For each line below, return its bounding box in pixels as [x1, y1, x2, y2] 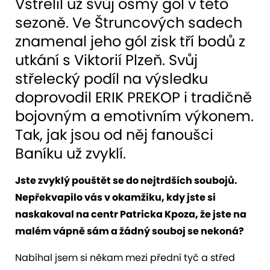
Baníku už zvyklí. [15, 143, 126, 163]
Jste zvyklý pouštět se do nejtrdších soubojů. [15, 173, 237, 187]
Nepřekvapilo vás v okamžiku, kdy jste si [15, 190, 216, 204]
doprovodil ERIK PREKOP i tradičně [15, 87, 252, 107]
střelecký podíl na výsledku [15, 68, 208, 89]
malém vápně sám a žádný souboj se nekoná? [15, 224, 244, 238]
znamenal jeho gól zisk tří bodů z [15, 31, 245, 51]
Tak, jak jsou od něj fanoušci [15, 124, 213, 145]
